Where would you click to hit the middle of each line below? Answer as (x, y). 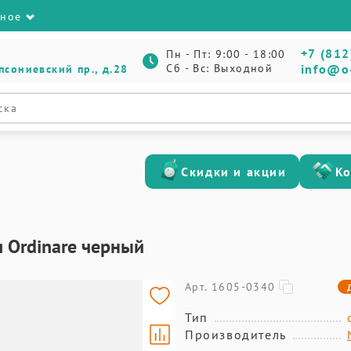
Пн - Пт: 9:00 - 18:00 (226, 54)
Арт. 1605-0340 (230, 287)
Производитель (236, 335)
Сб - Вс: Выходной (220, 68)
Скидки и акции (234, 172)
